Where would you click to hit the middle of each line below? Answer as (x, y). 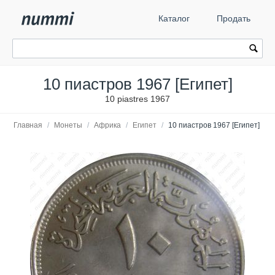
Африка (107, 125)
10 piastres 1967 (137, 99)
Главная (28, 125)
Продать (234, 18)
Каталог (174, 18)
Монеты (68, 125)
